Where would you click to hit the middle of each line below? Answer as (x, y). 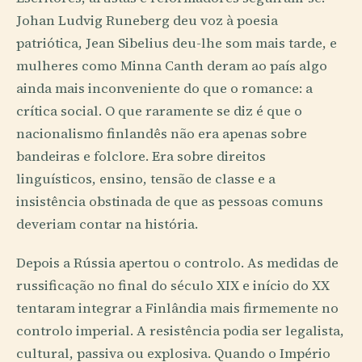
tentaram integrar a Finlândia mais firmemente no (177, 308)
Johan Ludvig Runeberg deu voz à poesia (147, 21)
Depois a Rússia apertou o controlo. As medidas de (177, 263)
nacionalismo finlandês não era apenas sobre (162, 134)
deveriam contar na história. (107, 225)
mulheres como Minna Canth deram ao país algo (172, 66)
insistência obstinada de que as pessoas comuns (170, 202)
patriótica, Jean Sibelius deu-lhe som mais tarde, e (177, 44)
